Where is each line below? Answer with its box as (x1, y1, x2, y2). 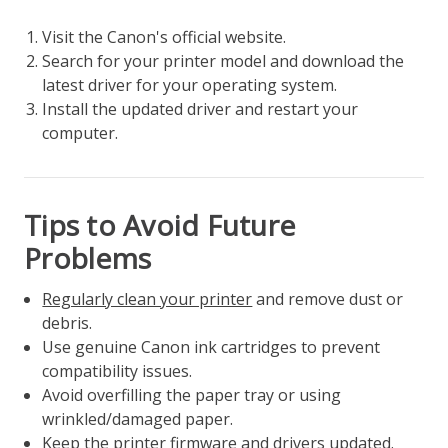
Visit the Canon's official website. (42, 25, 287, 48)
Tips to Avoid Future (24, 205, 295, 244)
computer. (42, 121, 119, 144)
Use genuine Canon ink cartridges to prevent (42, 335, 381, 358)
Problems (24, 238, 151, 277)
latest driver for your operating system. (42, 73, 338, 96)
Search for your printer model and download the (42, 49, 405, 72)
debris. (42, 311, 93, 334)
